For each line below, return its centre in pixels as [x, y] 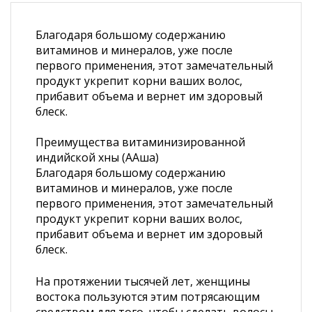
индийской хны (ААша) [97, 157]
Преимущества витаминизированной [140, 142]
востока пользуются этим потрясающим [148, 297]
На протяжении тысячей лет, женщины [143, 281]
